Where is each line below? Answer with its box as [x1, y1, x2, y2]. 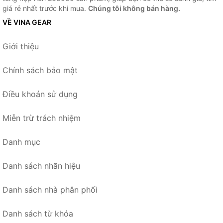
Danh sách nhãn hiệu [2, 160, 80, 171]
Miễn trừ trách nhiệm [2, 112, 81, 123]
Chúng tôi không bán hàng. [88, 3, 180, 12]
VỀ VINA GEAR [2, 17, 51, 26]
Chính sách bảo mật [2, 65, 78, 75]
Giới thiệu [2, 41, 39, 51]
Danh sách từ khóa [2, 208, 73, 219]
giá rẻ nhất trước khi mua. [2, 3, 88, 12]
